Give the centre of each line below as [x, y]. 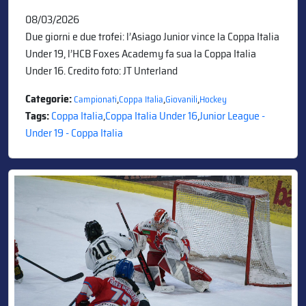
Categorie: [50, 98]
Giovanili [181, 99]
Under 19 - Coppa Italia [74, 133]
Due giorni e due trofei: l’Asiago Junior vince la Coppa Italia [152, 36]
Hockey [213, 99]
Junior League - [232, 115]
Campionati [95, 99]
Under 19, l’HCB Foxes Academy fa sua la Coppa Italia [141, 53]
